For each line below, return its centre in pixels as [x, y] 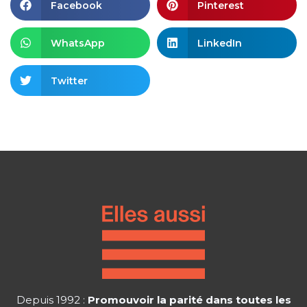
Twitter [69, 81]
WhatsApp [77, 43]
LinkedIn [219, 43]
